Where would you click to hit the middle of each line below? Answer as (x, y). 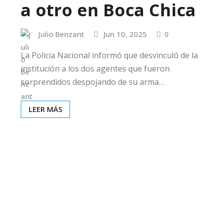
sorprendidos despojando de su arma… (92, 82)
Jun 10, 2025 (125, 34)
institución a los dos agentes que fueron (95, 69)
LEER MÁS (45, 109)
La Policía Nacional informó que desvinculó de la (109, 55)
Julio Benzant (61, 34)
